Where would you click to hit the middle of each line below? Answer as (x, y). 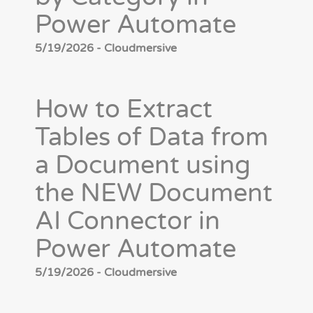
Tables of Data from (152, 138)
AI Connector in (128, 221)
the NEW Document (154, 194)
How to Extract (124, 110)
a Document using (143, 166)
